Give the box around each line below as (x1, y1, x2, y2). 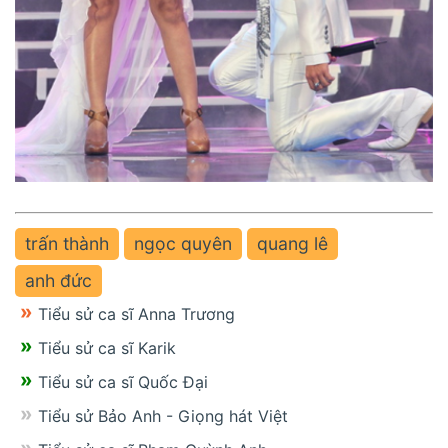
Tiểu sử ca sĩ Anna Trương (38, 303, 235, 324)
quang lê (257, 232, 328, 254)
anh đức (25, 269, 92, 291)
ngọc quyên (134, 232, 232, 254)
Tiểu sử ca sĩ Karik (38, 337, 176, 358)
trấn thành (25, 232, 109, 254)
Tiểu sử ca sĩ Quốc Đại (38, 371, 208, 392)
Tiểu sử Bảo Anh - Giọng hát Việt (38, 405, 288, 426)
